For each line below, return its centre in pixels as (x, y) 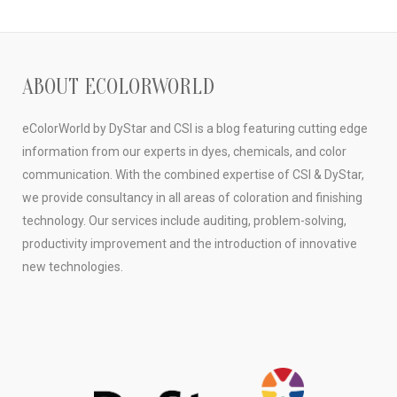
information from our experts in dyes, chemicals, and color (184, 152)
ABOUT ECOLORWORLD (118, 87)
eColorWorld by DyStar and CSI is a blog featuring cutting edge (195, 128)
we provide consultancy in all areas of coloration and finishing (192, 198)
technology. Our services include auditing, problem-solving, (184, 221)
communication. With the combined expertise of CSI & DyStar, (193, 175)
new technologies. (73, 267)
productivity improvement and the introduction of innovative (190, 244)
